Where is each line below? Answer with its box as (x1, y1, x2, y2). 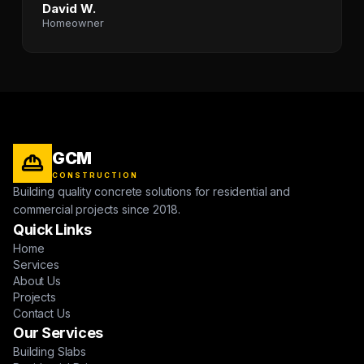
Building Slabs (13, 344, 86, 358)
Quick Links (13, 221, 92, 238)
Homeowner (41, 16, 104, 29)
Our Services (13, 324, 103, 341)
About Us (13, 274, 61, 288)
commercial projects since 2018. (13, 202, 180, 216)
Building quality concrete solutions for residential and (13, 184, 290, 198)
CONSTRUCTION (52, 170, 138, 180)
